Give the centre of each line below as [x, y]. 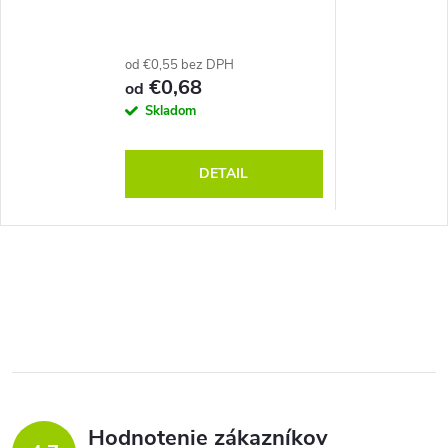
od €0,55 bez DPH [179, 64]
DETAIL [223, 173]
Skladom [170, 110]
